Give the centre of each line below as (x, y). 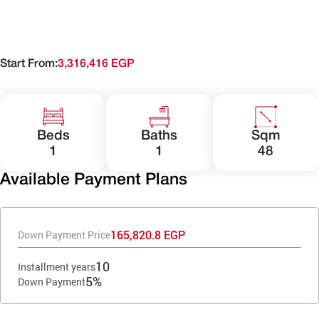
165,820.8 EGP (148, 235)
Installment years (57, 266)
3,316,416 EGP (96, 64)
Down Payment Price (64, 234)
